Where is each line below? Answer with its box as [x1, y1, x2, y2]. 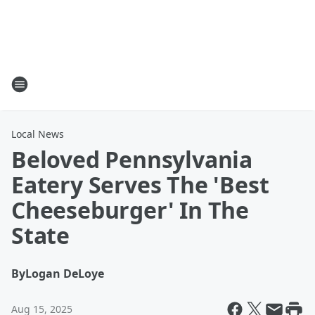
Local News [11, 127, 64, 141]
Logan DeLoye [25, 266, 104, 281]
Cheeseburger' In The [11, 195, 249, 225]
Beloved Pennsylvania [11, 144, 252, 174]
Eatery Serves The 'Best [11, 169, 269, 200]
